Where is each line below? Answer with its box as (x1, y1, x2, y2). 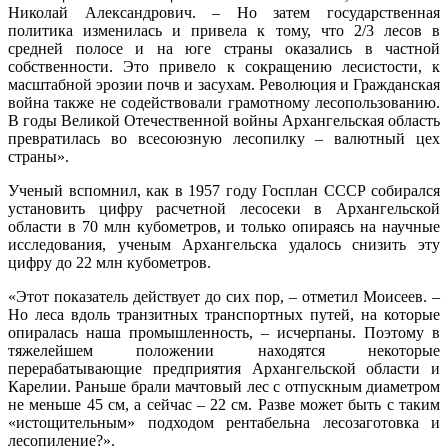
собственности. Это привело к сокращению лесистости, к (8, 57, 440, 75)
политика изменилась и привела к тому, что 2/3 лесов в (8, 21, 440, 39)
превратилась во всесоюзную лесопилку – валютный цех (8, 129, 440, 147)
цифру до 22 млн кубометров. (8, 253, 211, 271)
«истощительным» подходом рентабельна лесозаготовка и (8, 413, 440, 431)
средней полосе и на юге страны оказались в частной (8, 39, 440, 57)
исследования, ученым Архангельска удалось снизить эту (8, 235, 440, 253)
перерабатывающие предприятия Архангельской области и (8, 359, 440, 377)
